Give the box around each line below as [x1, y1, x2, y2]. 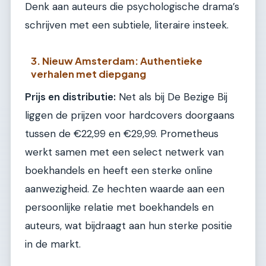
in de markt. [25, 237, 81, 251]
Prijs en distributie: [25, 90, 116, 103]
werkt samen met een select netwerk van [25, 145, 224, 159]
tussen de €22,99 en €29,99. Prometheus [25, 126, 218, 140]
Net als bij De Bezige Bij [116, 90, 227, 103]
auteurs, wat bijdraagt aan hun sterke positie [25, 218, 232, 232]
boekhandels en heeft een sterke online [25, 163, 213, 177]
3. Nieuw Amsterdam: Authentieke [31, 54, 203, 67]
